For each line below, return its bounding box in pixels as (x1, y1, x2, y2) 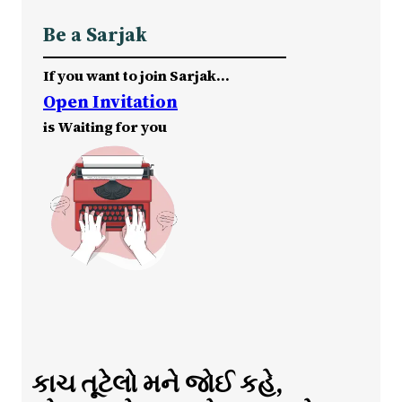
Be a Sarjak (43, 21, 147, 48)
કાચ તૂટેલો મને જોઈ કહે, (31, 365, 283, 400)
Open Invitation (43, 88, 178, 114)
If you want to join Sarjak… (43, 65, 230, 85)
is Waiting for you (43, 116, 167, 136)
